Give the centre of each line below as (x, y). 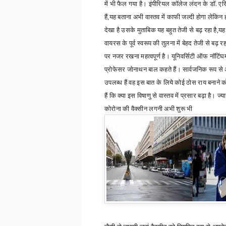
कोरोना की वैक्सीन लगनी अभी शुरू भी (149, 108)
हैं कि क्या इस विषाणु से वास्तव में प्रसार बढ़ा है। (160, 95)
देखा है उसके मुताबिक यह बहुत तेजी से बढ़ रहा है (161, 30)
